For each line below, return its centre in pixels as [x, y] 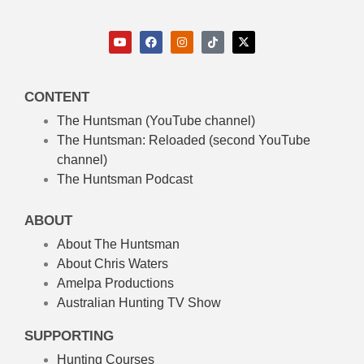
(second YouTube [258, 141]
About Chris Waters [113, 264]
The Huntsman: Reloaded [131, 141]
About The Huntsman [118, 245]
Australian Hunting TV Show [139, 303]
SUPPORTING [69, 336]
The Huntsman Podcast [125, 180]
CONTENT [57, 97]
